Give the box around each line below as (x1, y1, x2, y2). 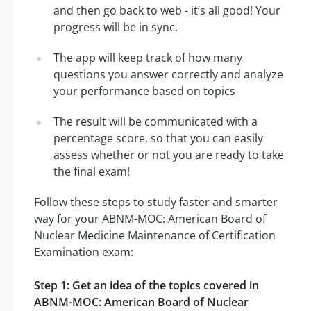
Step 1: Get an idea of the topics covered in (34, 278, 259, 294)
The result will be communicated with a (53, 114, 258, 130)
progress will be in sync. (53, 19, 178, 35)
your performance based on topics (53, 83, 235, 99)
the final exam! (53, 164, 130, 180)
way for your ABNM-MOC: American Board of (34, 211, 266, 227)
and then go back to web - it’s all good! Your (53, 3, 280, 19)
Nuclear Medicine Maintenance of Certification (34, 228, 276, 244)
